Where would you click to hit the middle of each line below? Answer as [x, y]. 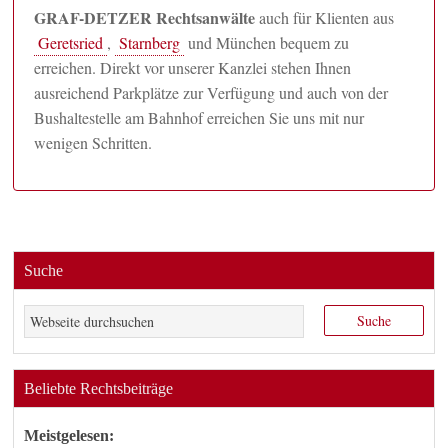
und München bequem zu [267, 43]
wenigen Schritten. [93, 143]
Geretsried [71, 43]
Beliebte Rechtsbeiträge [99, 389]
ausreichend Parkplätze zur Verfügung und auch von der [211, 93]
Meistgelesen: [69, 436]
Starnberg [150, 43]
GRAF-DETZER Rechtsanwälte [145, 18]
